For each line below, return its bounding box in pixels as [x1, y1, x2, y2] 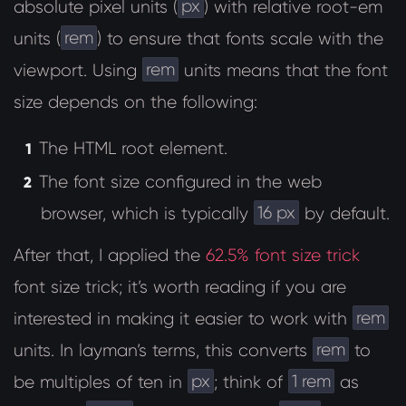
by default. [298, 203, 390, 225]
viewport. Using [14, 60, 142, 82]
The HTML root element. [39, 138, 228, 159]
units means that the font [178, 60, 388, 82]
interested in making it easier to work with [14, 308, 353, 330]
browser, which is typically [41, 203, 254, 225]
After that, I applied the [14, 245, 206, 266]
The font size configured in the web [39, 171, 323, 193]
